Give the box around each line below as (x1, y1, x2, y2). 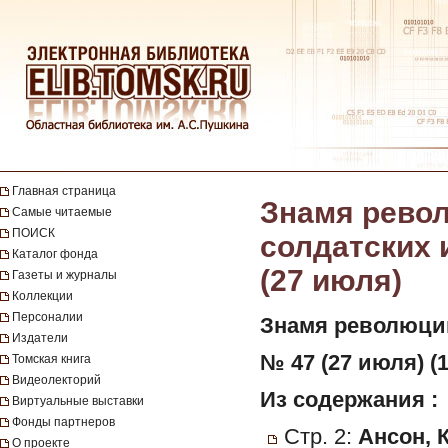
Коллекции (12, 289, 73, 303)
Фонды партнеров (12, 415, 115, 429)
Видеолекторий (12, 373, 101, 387)
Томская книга (12, 352, 91, 366)
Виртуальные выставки (12, 394, 144, 408)
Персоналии (12, 310, 83, 324)
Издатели (12, 331, 68, 345)
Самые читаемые (12, 205, 112, 219)
